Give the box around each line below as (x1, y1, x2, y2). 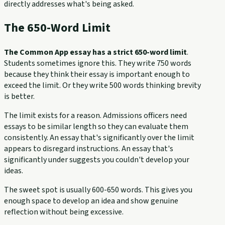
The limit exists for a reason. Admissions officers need (4, 110, 187, 122)
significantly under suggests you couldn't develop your (4, 154, 189, 166)
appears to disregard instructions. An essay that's (4, 143, 173, 155)
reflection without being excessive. (4, 206, 124, 218)
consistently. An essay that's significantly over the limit (4, 132, 194, 144)
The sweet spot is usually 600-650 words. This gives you (4, 184, 192, 196)
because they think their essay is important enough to (4, 69, 190, 80)
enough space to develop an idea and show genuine (4, 195, 178, 207)
